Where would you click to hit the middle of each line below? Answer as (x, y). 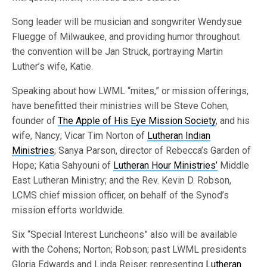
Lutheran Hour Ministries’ (166, 165)
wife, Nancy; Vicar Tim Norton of (80, 136)
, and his (233, 121)
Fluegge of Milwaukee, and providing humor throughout (126, 37)
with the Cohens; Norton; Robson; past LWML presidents (130, 249)
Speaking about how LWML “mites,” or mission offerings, (131, 91)
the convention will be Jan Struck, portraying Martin (118, 52)
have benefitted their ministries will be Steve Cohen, (121, 106)
